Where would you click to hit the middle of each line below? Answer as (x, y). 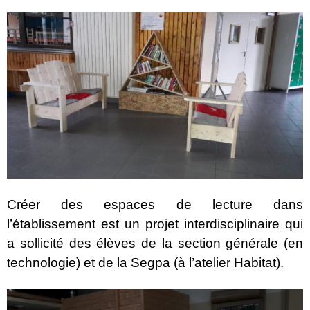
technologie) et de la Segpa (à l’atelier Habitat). (145, 263)
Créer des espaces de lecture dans (155, 205)
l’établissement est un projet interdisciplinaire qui (155, 224)
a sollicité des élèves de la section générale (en (155, 244)
